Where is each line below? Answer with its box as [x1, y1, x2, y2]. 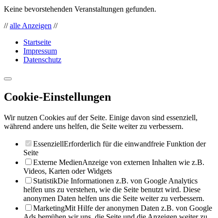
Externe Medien [33, 158, 82, 166]
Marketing [33, 203, 65, 212]
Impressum [23, 46, 57, 55]
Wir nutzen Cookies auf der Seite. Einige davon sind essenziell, [4, 113, 198, 122]
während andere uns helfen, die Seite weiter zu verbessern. [4, 122, 183, 130]
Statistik [33, 176, 57, 185]
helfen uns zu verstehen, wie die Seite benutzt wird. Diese [23, 185, 200, 194]
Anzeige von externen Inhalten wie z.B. [82, 158, 204, 166]
